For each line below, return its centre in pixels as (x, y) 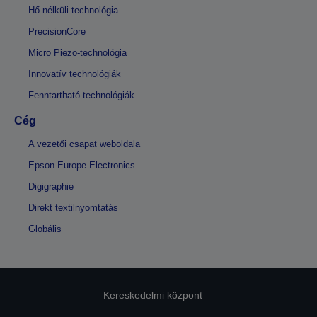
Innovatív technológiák (75, 74)
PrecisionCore (57, 32)
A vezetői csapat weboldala (84, 144)
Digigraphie (51, 187)
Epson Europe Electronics (82, 166)
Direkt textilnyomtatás (73, 208)
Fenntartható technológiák (81, 96)
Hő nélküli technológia (73, 11)
